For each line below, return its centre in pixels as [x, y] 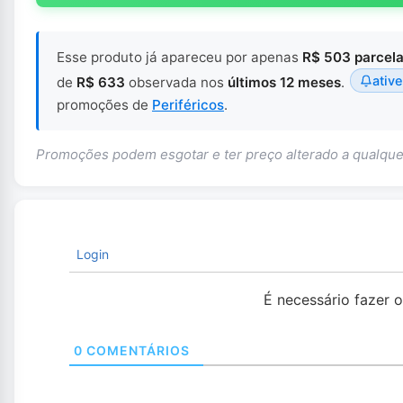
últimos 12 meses [284, 82]
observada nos [176, 82]
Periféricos [188, 104]
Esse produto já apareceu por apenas [179, 57]
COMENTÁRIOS [136, 350]
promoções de [104, 104]
